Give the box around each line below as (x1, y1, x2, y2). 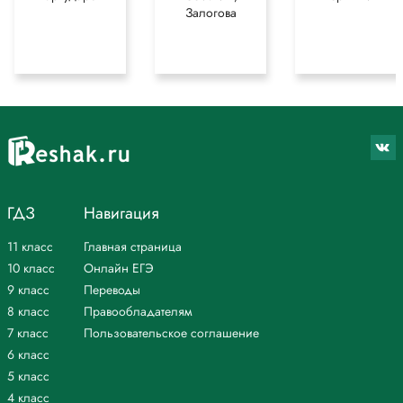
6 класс (7, 345, 49, 364)
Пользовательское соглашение (84, 324, 259, 343)
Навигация (84, 201, 159, 226)
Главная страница (84, 237, 182, 256)
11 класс (7, 237, 53, 256)
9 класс (7, 281, 49, 300)
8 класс (7, 302, 49, 321)
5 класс (7, 367, 49, 386)
